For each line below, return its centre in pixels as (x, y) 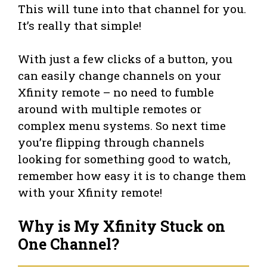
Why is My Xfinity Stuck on (122, 226)
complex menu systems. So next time (122, 125)
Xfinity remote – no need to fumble (116, 92)
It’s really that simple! (80, 25)
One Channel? (69, 244)
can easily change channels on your (119, 75)
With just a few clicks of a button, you (125, 58)
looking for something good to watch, (124, 159)
